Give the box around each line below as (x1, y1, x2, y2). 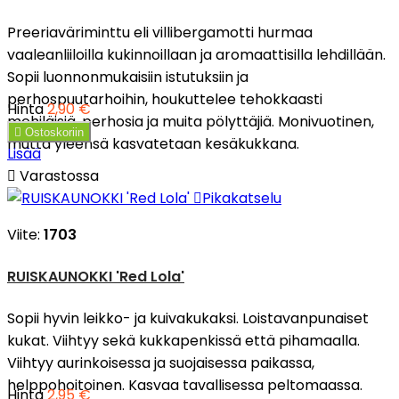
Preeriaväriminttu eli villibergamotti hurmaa (7, 21, 313, 43)
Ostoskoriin (25, 125, 84, 139)
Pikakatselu (202, 187, 281, 208)
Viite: (7, 224, 44, 245)
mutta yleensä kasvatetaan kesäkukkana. (7, 133, 299, 154)
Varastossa (16, 165, 99, 186)
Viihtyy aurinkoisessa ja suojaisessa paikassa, (7, 353, 314, 374)
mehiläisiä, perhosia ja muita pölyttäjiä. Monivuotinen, (7, 110, 374, 132)
